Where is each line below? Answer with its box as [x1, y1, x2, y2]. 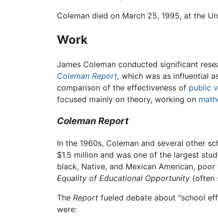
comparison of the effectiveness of [57, 83, 189, 93]
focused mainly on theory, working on [57, 94, 199, 105]
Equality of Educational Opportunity [57, 173, 190, 183]
